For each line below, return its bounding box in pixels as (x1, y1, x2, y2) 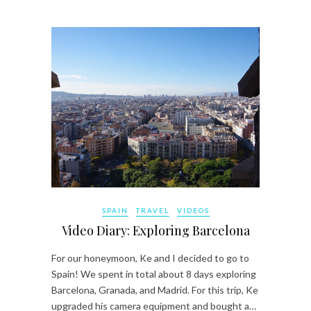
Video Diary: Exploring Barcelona (61, 222, 250, 239)
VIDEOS (176, 206, 210, 215)
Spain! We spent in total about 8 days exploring (51, 268, 256, 280)
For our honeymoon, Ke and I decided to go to (51, 252, 249, 264)
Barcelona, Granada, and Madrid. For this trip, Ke (51, 284, 258, 296)
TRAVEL (135, 206, 169, 215)
